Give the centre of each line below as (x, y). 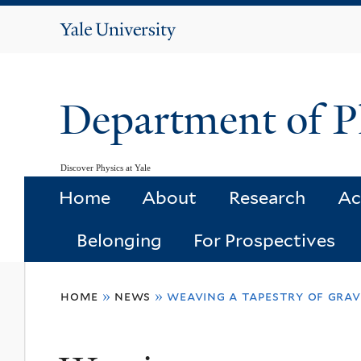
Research (267, 198)
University (136, 50)
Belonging (119, 241)
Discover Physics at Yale (106, 167)
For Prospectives (265, 241)
